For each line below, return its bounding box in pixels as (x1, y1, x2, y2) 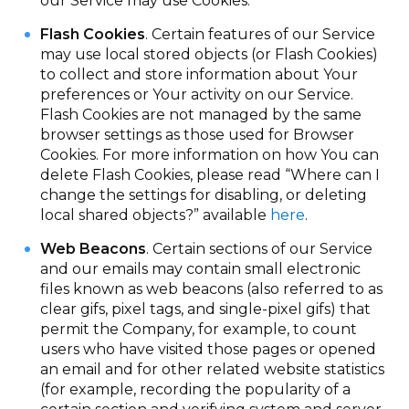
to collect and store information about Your (40, 66, 359, 83)
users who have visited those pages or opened (40, 341, 377, 358)
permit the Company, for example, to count (40, 320, 358, 338)
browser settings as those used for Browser (40, 126, 355, 143)
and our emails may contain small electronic (40, 260, 362, 278)
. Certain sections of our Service (146, 240, 373, 257)
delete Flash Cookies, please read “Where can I (40, 166, 381, 184)
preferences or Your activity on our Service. (40, 86, 354, 103)
